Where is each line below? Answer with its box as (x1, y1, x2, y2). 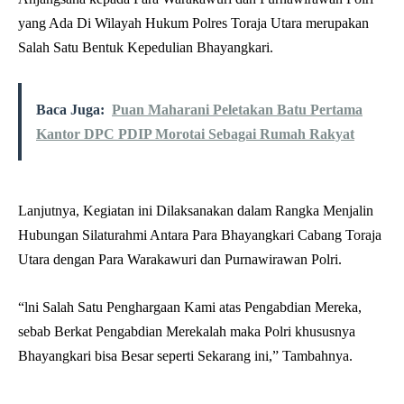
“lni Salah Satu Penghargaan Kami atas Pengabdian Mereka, (18, 299, 362, 316)
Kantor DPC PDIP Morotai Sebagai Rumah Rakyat (36, 126, 354, 142)
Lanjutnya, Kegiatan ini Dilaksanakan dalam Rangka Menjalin (18, 203, 373, 219)
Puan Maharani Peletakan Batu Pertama (112, 102, 363, 118)
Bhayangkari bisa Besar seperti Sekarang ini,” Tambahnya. (18, 348, 353, 364)
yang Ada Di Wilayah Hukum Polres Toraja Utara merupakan (18, 15, 369, 32)
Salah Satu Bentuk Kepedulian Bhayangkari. (18, 40, 273, 56)
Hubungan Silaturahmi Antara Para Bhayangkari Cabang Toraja (18, 227, 381, 243)
